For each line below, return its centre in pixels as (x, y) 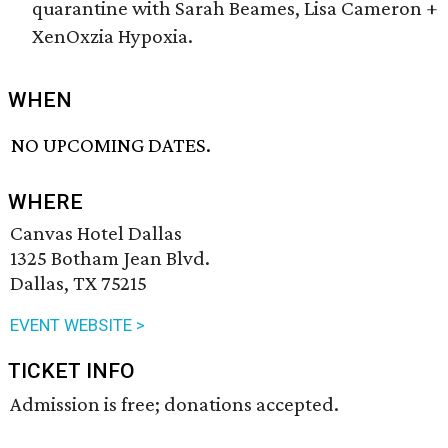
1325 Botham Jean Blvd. (110, 258)
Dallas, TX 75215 (78, 283)
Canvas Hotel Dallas (96, 233)
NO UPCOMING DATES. (111, 145)
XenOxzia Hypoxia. (112, 36)
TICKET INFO (71, 371)
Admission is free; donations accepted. (174, 404)
